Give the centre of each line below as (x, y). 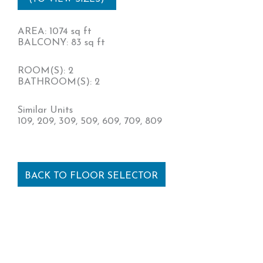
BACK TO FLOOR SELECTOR (92, 176)
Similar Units (45, 110)
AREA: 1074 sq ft (55, 32)
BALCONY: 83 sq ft (61, 43)
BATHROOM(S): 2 (59, 82)
